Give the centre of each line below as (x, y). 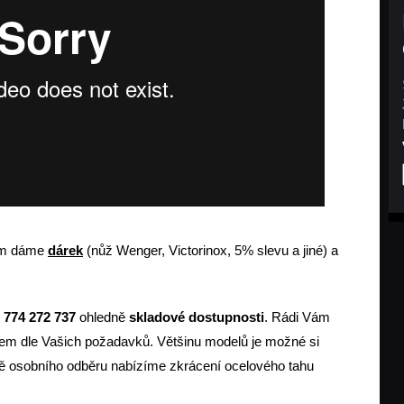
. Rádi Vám (297, 317)
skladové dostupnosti (197, 317)
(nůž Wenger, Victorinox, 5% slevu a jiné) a (211, 251)
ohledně (102, 317)
